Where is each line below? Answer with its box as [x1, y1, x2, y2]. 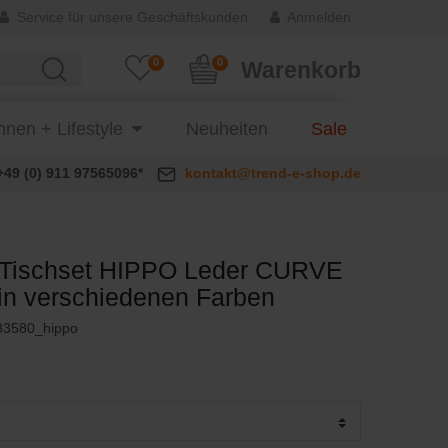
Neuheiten [185, 119, 268, 139]
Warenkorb [241, 56, 361, 83]
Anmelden [286, 9, 351, 25]
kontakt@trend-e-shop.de [185, 165, 361, 181]
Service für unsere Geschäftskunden [16, 9, 248, 25]
